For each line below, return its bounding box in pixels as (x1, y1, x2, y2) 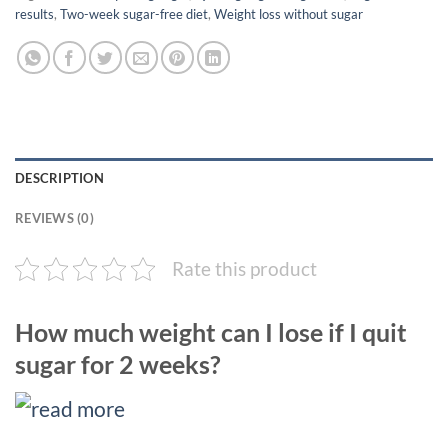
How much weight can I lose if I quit (15, 316, 407, 347)
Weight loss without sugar (214, 5, 363, 22)
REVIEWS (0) (15, 209, 94, 226)
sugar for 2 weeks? (15, 348, 221, 379)
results (15, 5, 54, 22)
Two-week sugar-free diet (60, 5, 208, 22)
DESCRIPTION (15, 169, 104, 186)
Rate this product (172, 256, 317, 280)
